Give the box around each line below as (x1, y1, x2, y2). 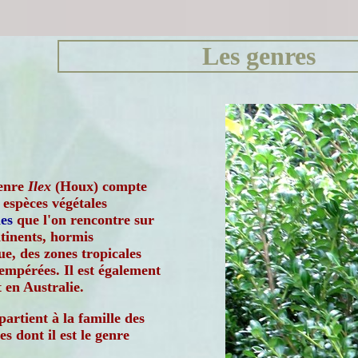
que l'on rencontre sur (13, 212, 154, 228)
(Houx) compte (51, 178, 147, 194)
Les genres (202, 42, 316, 70)
